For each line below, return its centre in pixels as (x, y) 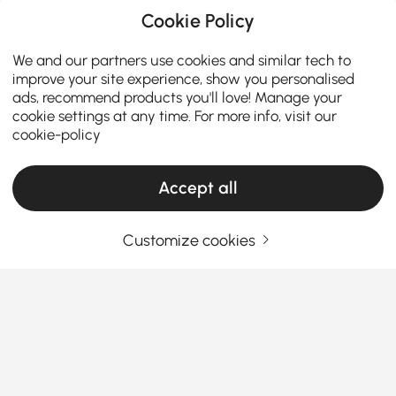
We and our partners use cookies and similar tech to (182, 60)
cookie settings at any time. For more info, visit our (175, 115)
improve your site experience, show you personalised (184, 78)
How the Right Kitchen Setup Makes (164, 348)
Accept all (198, 188)
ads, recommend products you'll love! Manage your (178, 97)
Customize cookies (190, 240)
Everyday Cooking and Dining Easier (167, 369)
